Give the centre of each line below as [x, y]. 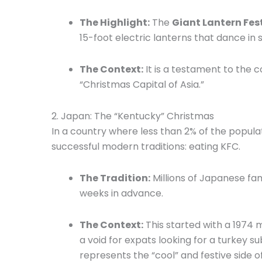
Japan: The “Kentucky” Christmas [137, 116]
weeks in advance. [121, 193]
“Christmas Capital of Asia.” [142, 84]
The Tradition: [115, 178]
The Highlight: [115, 22]
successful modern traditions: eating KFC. [146, 146]
